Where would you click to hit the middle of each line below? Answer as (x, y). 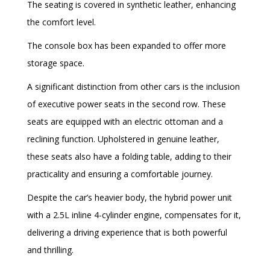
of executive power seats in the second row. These (127, 104)
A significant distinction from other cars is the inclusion (133, 87)
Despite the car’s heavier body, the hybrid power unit (130, 198)
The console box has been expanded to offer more (127, 46)
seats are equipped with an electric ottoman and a (125, 122)
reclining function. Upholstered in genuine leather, (123, 139)
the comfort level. (61, 22)
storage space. (56, 63)
